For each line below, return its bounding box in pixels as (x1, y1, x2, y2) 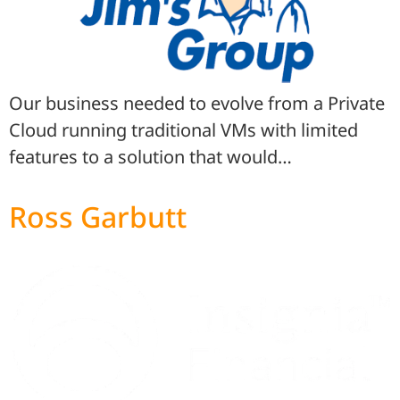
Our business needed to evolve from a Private (9, 91, 385, 116)
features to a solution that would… (9, 145, 292, 170)
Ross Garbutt (9, 197, 187, 237)
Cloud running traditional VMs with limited (9, 118, 358, 143)
